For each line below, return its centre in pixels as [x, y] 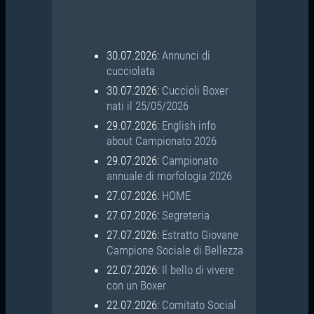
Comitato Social [199, 305]
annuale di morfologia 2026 [169, 176]
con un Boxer [136, 285]
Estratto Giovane [200, 234]
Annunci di [186, 55]
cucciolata [130, 70]
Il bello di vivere [198, 269]
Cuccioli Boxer [195, 90]
